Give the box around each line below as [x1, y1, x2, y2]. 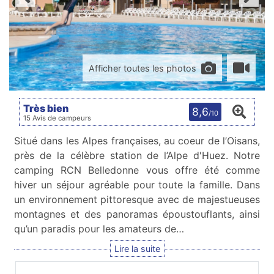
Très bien [23, 102, 68, 114]
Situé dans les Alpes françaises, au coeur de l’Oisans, [14, 135, 260, 147]
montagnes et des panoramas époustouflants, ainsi [14, 208, 260, 220]
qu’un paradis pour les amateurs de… [14, 223, 184, 235]
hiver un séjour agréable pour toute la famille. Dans [14, 179, 260, 191]
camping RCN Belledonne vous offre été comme [14, 164, 260, 176]
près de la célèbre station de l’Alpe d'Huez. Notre [14, 149, 260, 161]
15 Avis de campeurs [23, 113, 91, 122]
